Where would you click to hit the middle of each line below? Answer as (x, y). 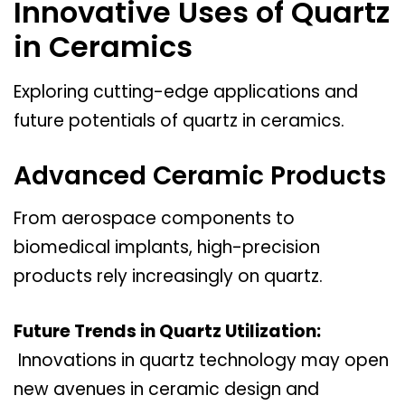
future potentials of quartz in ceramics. (179, 120)
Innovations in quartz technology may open (201, 360)
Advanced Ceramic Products (200, 176)
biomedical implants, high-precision (167, 248)
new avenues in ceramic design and (166, 389)
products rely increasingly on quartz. (168, 277)
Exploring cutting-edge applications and (186, 91)
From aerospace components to (154, 219)
